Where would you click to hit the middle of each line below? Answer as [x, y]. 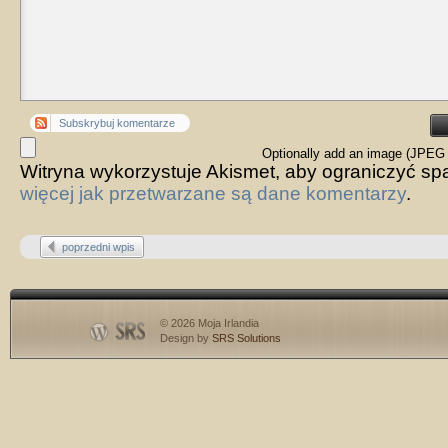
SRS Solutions [246, 338]
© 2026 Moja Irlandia [209, 323]
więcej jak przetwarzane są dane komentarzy [213, 193]
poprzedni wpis [98, 247]
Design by [186, 338]
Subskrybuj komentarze [117, 123]
